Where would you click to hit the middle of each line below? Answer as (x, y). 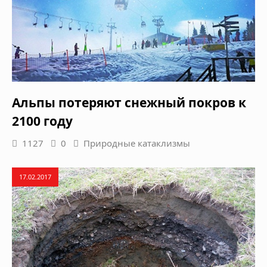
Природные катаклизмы (137, 143)
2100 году (42, 121)
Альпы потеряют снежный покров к (129, 102)
